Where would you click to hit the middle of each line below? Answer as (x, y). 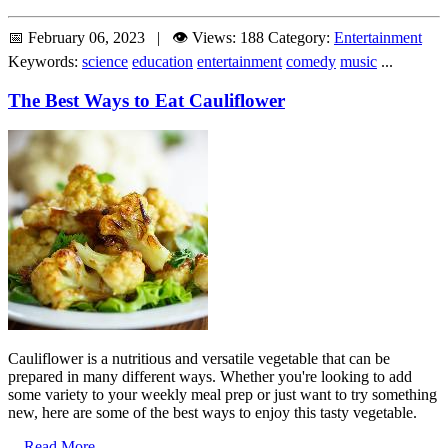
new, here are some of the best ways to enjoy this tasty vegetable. (212, 413)
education (162, 61)
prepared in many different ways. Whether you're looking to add (210, 377)
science (105, 61)
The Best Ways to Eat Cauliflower (146, 100)
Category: (301, 37)
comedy (311, 61)
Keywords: (43, 61)
